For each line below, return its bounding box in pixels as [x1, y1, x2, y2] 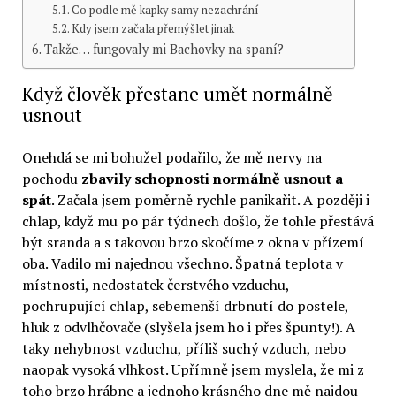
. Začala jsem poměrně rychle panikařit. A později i [50, 190, 369, 210]
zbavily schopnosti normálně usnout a [80, 169, 343, 189]
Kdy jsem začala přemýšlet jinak [72, 21, 235, 37]
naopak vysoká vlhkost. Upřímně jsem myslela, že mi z [21, 360, 364, 380]
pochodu [21, 169, 81, 189]
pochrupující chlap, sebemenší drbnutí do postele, [21, 296, 348, 316]
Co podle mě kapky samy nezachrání [72, 3, 260, 19]
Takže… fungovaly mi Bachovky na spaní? [43, 41, 284, 58]
